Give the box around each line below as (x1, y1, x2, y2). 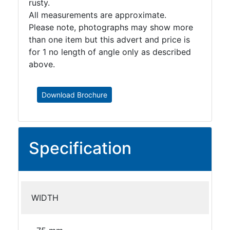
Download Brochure (42, 90, 107, 99)
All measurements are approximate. (29, 9, 166, 20)
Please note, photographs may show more (29, 22, 193, 32)
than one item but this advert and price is (29, 34, 190, 45)
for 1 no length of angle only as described (29, 46, 191, 57)
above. (29, 59, 55, 69)
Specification (29, 138, 131, 158)
